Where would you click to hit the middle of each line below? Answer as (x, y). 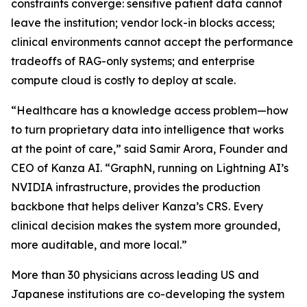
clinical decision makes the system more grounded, (146, 225)
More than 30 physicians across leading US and (135, 275)
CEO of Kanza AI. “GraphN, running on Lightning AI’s (150, 168)
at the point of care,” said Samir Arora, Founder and (149, 149)
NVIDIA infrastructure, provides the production (136, 187)
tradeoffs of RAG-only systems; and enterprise (133, 61)
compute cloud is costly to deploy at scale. (123, 80)
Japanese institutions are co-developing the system (148, 294)
